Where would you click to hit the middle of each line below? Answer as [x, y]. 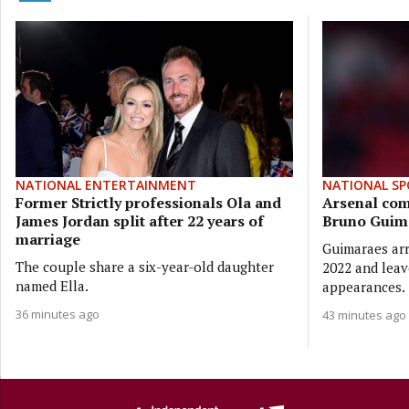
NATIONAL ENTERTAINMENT [106, 184]
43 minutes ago [364, 315]
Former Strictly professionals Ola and [148, 202]
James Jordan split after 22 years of [140, 220]
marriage [48, 239]
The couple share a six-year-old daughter [145, 266]
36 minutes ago [58, 314]
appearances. [363, 286]
